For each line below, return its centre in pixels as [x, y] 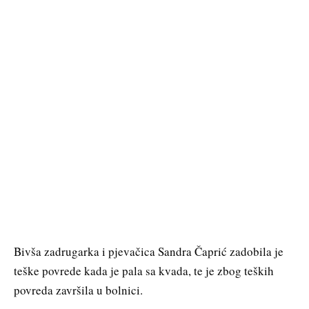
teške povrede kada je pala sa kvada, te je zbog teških [144, 270]
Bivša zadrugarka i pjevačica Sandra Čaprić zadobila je [149, 251]
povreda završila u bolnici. [78, 290]
